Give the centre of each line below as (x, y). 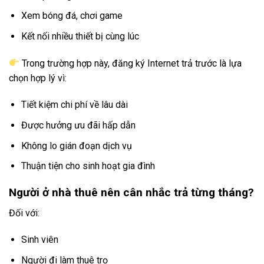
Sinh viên (39, 240)
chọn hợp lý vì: (38, 78)
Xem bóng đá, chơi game (72, 16)
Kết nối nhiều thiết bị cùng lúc (80, 36)
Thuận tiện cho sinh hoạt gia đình (88, 166)
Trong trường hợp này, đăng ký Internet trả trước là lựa (131, 63)
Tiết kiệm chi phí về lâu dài (74, 105)
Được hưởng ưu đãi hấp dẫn (78, 125)
